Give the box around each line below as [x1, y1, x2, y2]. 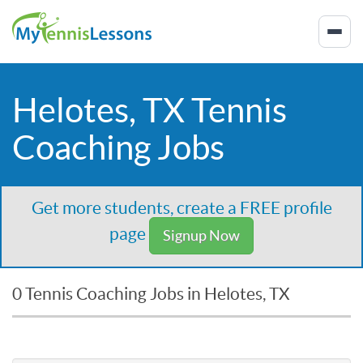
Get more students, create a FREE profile [31, 199, 332, 217]
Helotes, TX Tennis [12, 91, 287, 129]
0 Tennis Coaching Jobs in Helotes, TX [12, 284, 290, 303]
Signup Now [163, 227, 240, 244]
